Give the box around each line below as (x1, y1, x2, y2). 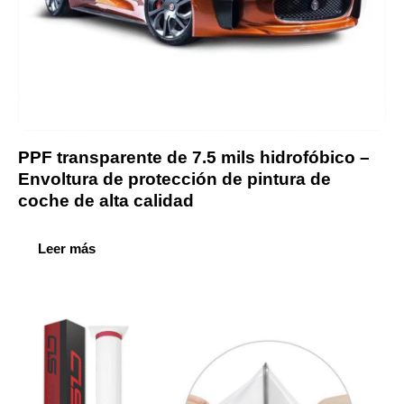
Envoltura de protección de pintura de (18, 169, 331, 188)
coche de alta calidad (18, 190, 194, 210)
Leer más (38, 240, 96, 256)
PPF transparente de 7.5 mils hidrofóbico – (18, 147, 370, 167)
